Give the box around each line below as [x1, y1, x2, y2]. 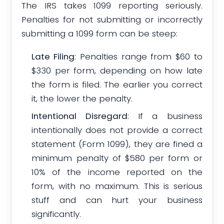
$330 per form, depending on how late [31, 64, 202, 76]
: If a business [127, 109, 202, 122]
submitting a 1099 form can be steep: [21, 27, 178, 39]
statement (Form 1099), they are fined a [31, 137, 202, 150]
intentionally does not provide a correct [31, 123, 202, 136]
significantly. [31, 207, 81, 220]
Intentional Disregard [31, 109, 127, 122]
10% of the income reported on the [31, 165, 202, 178]
